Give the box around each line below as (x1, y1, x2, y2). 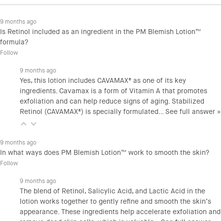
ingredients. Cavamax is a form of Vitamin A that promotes (20, 86, 207, 96)
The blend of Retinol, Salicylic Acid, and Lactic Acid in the (20, 186, 205, 196)
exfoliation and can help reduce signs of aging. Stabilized (20, 96, 204, 106)
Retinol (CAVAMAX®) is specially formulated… (20, 107, 165, 116)
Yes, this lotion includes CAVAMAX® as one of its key (20, 75, 186, 85)
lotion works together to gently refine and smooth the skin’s (20, 196, 211, 206)
